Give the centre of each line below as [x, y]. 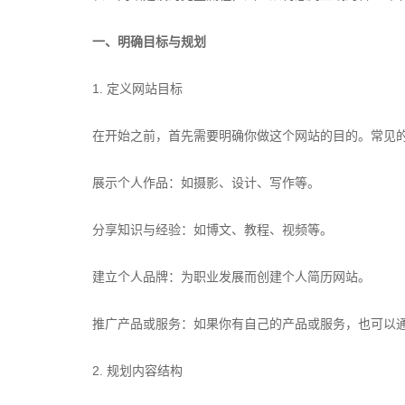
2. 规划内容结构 [137, 371]
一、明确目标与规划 [149, 42]
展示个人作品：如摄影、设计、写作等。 [206, 183]
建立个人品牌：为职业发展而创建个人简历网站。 [231, 277]
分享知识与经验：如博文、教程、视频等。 [212, 230]
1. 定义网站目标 [137, 89]
